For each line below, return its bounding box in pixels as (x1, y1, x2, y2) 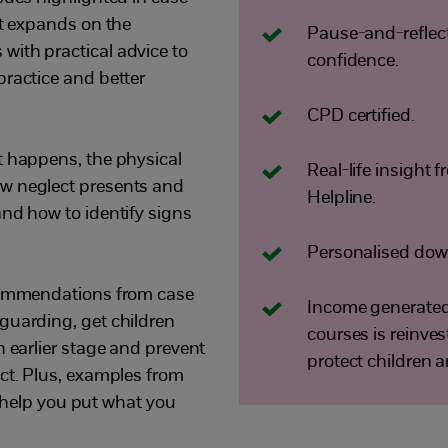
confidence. (307, 51, 400, 71)
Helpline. (307, 188, 377, 208)
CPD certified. (307, 106, 415, 126)
